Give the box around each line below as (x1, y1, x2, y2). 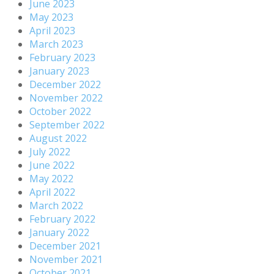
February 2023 (29, 50, 95, 64)
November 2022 (29, 91, 103, 105)
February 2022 (29, 212, 95, 226)
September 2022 (29, 117, 105, 131)
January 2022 (29, 225, 89, 239)
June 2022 (29, 158, 75, 172)
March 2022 (29, 198, 83, 212)
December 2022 (29, 77, 101, 91)
